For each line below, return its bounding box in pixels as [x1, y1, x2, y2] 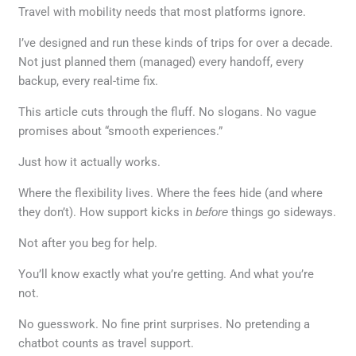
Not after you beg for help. [18, 235, 158, 250]
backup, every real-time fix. [18, 73, 159, 88]
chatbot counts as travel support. [18, 335, 195, 350]
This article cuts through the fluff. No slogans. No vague [18, 104, 317, 119]
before [195, 204, 229, 219]
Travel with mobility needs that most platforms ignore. [18, 4, 307, 19]
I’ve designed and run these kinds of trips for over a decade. [18, 35, 334, 50]
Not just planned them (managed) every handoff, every [18, 54, 304, 69]
